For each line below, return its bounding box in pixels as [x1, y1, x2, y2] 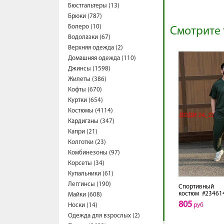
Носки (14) [68, 202, 97, 208]
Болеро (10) [68, 23, 101, 30]
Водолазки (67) [68, 34, 110, 40]
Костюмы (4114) [68, 107, 113, 114]
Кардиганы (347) [68, 118, 114, 124]
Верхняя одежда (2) [68, 44, 123, 51]
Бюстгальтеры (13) [68, 2, 119, 9]
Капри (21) [68, 128, 97, 135]
